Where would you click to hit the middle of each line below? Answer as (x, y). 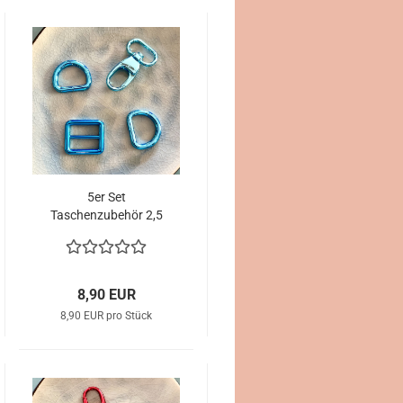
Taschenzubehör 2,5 (106, 215)
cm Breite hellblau (106, 233)
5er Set (106, 197)
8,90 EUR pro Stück (106, 316)
